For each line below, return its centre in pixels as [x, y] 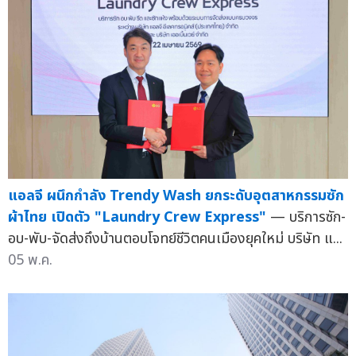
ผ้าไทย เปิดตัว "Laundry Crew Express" [137, 218]
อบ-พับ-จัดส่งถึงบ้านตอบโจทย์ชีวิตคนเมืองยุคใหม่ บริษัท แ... [175, 239]
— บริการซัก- [308, 218]
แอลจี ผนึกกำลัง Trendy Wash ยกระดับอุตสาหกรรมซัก [176, 196]
